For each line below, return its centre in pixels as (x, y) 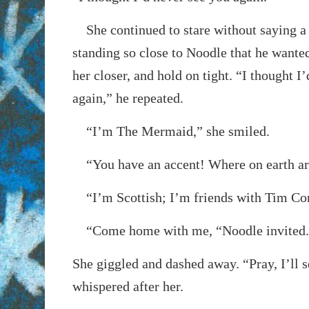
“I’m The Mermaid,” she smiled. (171, 131)
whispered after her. (128, 286)
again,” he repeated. (128, 98)
